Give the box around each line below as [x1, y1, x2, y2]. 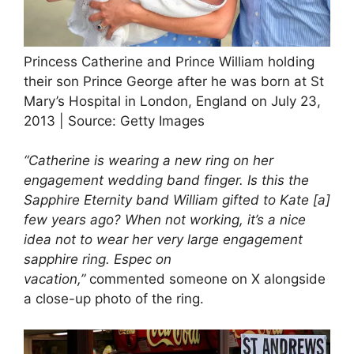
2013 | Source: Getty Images [24, 112, 205, 129]
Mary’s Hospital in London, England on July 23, [24, 92, 321, 109]
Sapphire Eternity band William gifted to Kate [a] [24, 192, 330, 209]
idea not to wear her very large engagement [24, 232, 303, 248]
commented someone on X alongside [89, 271, 326, 288]
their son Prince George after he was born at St [24, 73, 324, 89]
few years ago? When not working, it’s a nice [24, 212, 306, 228]
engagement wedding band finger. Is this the [24, 172, 309, 189]
